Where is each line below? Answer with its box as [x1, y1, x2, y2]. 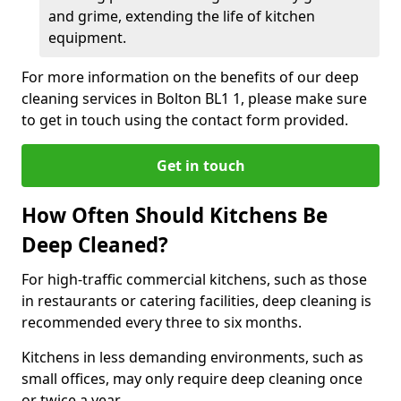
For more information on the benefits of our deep [21, 67, 359, 87]
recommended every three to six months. [21, 312, 305, 332]
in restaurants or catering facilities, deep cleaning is [21, 291, 371, 311]
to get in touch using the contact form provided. [21, 110, 348, 130]
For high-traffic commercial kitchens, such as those [21, 269, 367, 289]
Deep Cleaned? [21, 231, 168, 259]
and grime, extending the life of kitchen [48, 6, 315, 26]
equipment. [48, 28, 126, 47]
